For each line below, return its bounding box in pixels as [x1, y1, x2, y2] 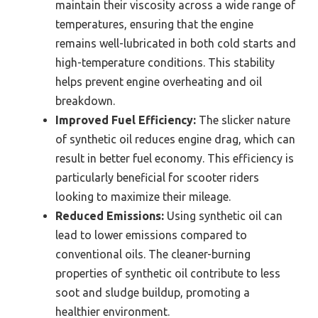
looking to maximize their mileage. [55, 190, 231, 203]
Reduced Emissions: [55, 209, 164, 222]
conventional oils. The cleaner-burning [55, 247, 251, 261]
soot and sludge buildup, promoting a [55, 285, 250, 299]
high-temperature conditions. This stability [55, 55, 275, 69]
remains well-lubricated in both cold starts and [55, 36, 296, 50]
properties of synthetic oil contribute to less [55, 266, 280, 280]
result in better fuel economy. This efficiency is [55, 151, 294, 165]
